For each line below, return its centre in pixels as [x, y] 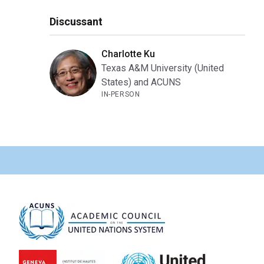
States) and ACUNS [141, 82]
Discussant [76, 22]
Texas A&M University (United [163, 68]
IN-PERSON [121, 95]
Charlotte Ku [128, 54]
